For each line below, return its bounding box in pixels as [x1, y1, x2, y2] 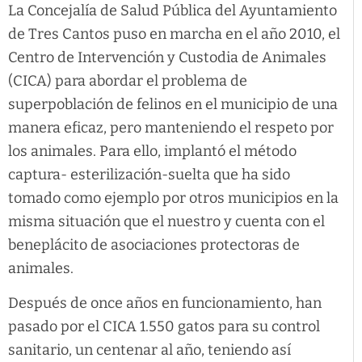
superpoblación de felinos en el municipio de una [8, 95, 338, 113]
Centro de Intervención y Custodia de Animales [8, 48, 326, 66]
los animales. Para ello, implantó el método [8, 141, 297, 160]
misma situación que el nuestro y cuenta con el [8, 212, 325, 230]
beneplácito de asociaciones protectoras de [8, 235, 300, 254]
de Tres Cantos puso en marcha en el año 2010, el [8, 24, 340, 43]
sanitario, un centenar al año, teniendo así [8, 341, 291, 360]
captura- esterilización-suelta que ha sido [8, 165, 290, 183]
